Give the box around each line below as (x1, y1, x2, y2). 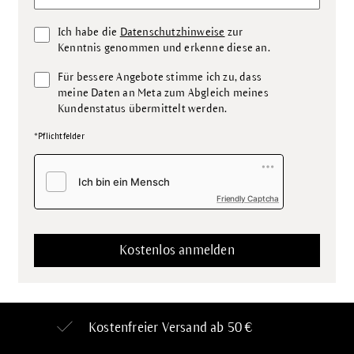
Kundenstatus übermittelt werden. (58, 103, 228, 115)
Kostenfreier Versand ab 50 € (88, 321, 253, 335)
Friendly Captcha (217, 194, 280, 203)
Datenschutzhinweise (119, 26, 225, 38)
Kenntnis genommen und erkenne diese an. (58, 42, 270, 54)
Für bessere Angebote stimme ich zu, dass (58, 71, 262, 83)
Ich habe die (58, 26, 120, 38)
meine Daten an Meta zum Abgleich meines (58, 87, 269, 99)
